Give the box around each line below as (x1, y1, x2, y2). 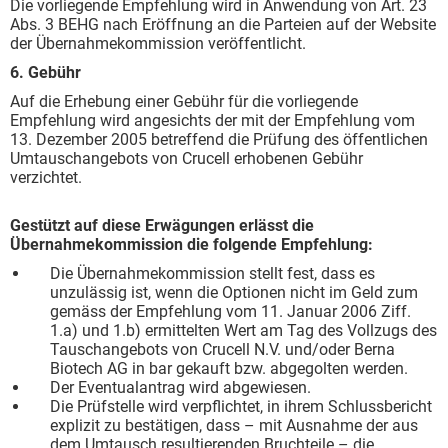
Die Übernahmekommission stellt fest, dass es (50, 264, 375, 283)
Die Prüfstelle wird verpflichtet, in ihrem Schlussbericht (50, 397, 432, 416)
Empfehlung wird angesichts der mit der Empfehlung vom (10, 111, 415, 130)
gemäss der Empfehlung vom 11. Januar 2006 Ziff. (50, 302, 411, 321)
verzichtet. (10, 168, 82, 187)
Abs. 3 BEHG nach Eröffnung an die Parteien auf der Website (10, 15, 436, 34)
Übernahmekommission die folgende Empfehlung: (10, 235, 373, 254)
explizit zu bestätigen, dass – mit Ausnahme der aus (50, 416, 418, 435)
